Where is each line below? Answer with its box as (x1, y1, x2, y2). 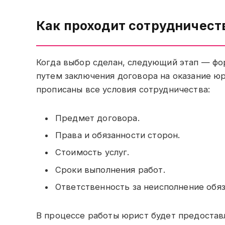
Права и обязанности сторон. (55, 130, 180, 141)
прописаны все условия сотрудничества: (36, 84, 210, 94)
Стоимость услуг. (55, 147, 130, 158)
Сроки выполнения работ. (55, 164, 165, 175)
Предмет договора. (55, 113, 140, 123)
